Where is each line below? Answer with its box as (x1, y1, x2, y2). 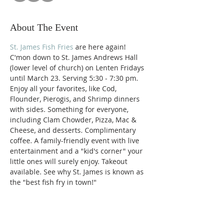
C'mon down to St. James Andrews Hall (10, 53, 140, 62)
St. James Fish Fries (10, 42, 73, 52)
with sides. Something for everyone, (10, 105, 130, 114)
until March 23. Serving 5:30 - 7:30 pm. (10, 73, 140, 83)
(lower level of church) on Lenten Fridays (10, 63, 146, 72)
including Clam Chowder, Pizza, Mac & (10, 115, 138, 124)
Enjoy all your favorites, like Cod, (10, 84, 118, 93)
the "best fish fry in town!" (10, 177, 97, 187)
